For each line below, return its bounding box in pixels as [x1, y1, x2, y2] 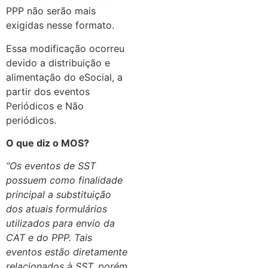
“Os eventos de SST [6, 160, 96, 172]
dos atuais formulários [6, 203, 107, 215]
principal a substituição [6, 188, 111, 201]
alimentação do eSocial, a [6, 71, 123, 83]
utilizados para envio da [6, 217, 115, 230]
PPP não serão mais [6, 5, 96, 17]
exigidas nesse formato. [6, 19, 123, 32]
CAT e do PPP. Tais [6, 232, 92, 244]
